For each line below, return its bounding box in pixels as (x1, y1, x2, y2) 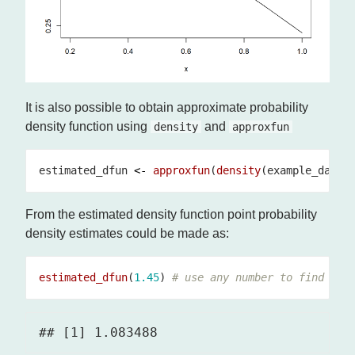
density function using (25, 119, 151, 133)
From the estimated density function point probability (25, 207, 317, 221)
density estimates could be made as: (25, 226, 229, 240)
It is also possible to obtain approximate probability (25, 100, 308, 114)
